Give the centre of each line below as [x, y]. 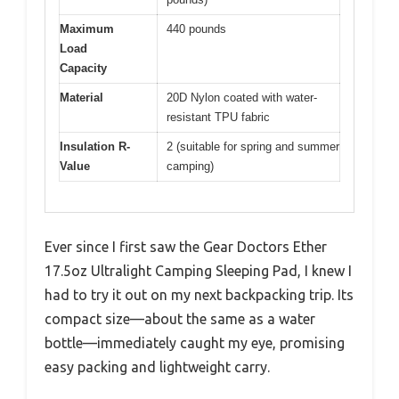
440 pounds [196, 28]
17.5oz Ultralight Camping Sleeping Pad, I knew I [198, 271]
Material [81, 97]
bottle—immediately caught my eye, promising [195, 343]
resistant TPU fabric [218, 117]
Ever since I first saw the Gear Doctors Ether [186, 247]
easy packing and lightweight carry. [157, 367]
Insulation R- [95, 146]
